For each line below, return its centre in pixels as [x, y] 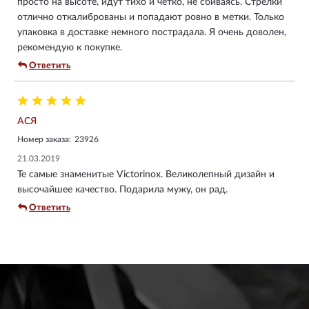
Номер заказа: [44, 139]
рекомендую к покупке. [70, 47]
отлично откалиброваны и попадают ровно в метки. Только [151, 17]
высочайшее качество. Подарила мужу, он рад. [122, 189]
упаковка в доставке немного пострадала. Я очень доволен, [152, 32]
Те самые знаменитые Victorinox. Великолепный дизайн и [146, 174]
